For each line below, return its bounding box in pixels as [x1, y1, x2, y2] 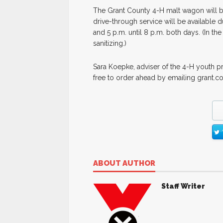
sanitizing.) [93, 39, 126, 47]
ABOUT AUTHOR [93, 159, 155, 168]
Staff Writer [161, 182, 205, 190]
